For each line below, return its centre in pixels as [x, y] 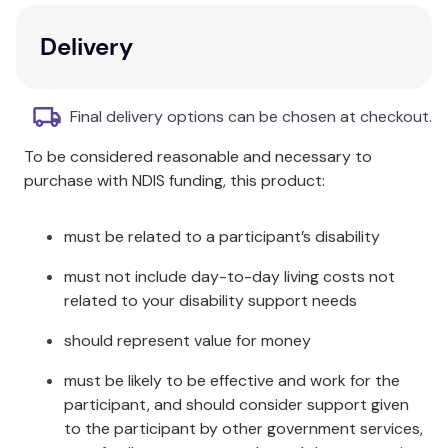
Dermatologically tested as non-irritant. [177, 142]
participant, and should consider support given [236, 404]
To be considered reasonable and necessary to [198, 156]
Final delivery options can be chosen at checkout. [251, 116]
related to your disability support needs [210, 300]
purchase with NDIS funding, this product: [174, 180]
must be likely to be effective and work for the [232, 380]
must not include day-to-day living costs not [229, 276]
